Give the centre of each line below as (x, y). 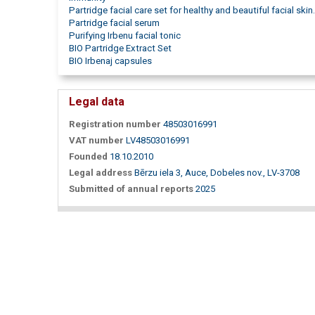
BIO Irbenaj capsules (110, 61)
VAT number (96, 141)
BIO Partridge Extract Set (120, 49)
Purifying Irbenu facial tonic (125, 36)
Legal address (101, 173)
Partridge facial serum (114, 23)
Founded (88, 157)
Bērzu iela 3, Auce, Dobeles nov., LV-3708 (217, 173)
